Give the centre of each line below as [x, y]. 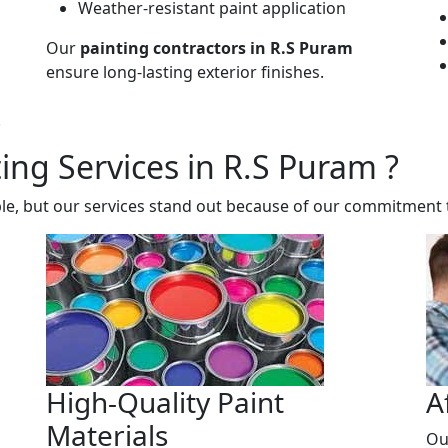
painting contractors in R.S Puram [216, 47]
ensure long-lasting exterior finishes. [185, 71]
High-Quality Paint [165, 401]
